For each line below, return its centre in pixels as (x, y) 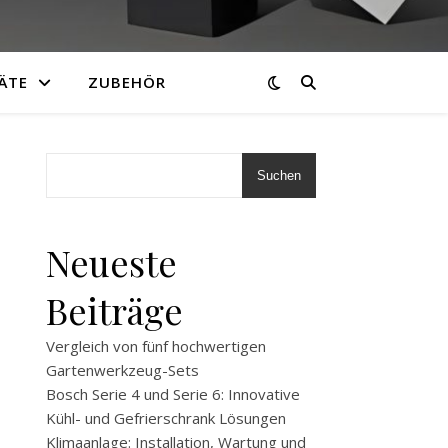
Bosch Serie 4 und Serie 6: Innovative (173, 394)
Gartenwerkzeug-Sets (122, 370)
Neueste (111, 262)
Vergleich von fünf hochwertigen (156, 346)
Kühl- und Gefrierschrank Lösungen (166, 418)
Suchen (279, 175)
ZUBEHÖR (126, 82)
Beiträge (114, 310)
